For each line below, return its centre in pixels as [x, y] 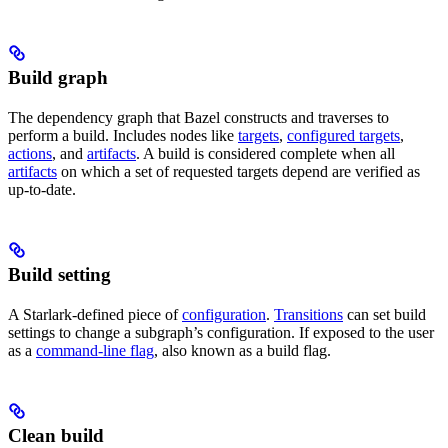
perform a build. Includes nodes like [123, 136]
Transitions [308, 315]
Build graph [58, 78]
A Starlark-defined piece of [95, 315]
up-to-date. [42, 190]
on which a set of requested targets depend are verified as [238, 172]
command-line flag [95, 351]
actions [30, 154]
